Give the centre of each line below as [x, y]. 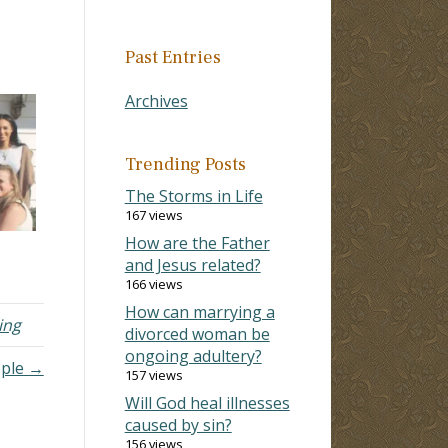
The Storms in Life [193, 195]
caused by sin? [178, 424]
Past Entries [172, 57]
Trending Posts [185, 164]
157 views [153, 374]
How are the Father [197, 242]
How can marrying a [199, 311]
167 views [153, 214]
